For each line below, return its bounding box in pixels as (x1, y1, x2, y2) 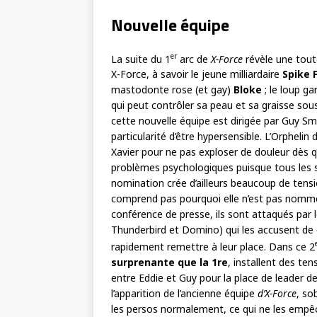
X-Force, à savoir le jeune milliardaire (111, 67, 282, 81)
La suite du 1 (111, 52, 171, 66)
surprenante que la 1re (111, 255, 228, 269)
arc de (177, 52, 211, 66)
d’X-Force (258, 286, 296, 300)
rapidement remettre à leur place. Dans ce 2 (111, 239, 315, 253)
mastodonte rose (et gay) (111, 83, 234, 97)
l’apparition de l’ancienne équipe (111, 286, 258, 300)
